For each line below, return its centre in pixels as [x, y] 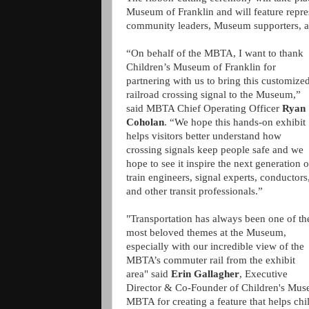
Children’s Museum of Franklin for [201, 67]
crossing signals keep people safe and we [215, 150]
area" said [149, 274]
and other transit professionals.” [195, 191]
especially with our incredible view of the [215, 246]
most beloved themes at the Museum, [206, 232]
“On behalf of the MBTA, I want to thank [215, 53]
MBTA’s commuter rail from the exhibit [211, 260]
